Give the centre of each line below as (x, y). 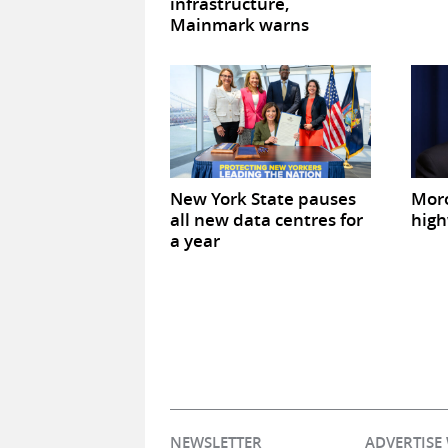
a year (194, 240)
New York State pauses (262, 198)
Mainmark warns (239, 24)
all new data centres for (266, 219)
